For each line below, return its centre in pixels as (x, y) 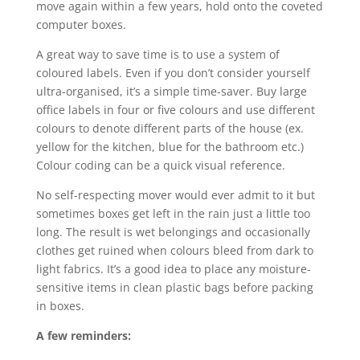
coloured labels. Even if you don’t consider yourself (173, 72)
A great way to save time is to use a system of (157, 54)
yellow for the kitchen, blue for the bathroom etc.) (170, 146)
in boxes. (60, 305)
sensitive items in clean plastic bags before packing (174, 287)
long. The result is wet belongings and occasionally (173, 231)
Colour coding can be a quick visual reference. (160, 165)
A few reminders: (83, 335)
